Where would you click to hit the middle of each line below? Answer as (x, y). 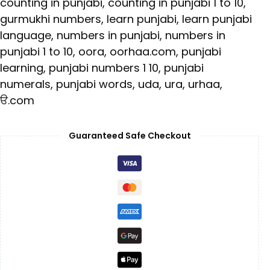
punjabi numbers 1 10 (104, 68)
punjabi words (94, 84)
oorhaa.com (143, 52)
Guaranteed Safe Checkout (130, 136)
